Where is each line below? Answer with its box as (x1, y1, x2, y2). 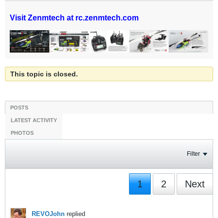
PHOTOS (11, 129, 34, 136)
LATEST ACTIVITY (11, 117, 57, 123)
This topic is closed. (10, 70, 78, 78)
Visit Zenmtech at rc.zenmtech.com (10, 14, 139, 22)
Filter (187, 150, 200, 157)
